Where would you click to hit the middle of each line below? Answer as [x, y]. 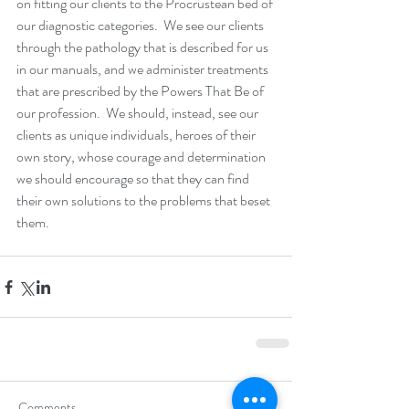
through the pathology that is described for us [144, 47]
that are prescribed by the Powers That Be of [142, 91]
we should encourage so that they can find [134, 179]
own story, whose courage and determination [142, 157]
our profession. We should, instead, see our [139, 113]
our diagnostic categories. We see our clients [142, 26]
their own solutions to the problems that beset [145, 201]
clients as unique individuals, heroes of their [137, 135]
